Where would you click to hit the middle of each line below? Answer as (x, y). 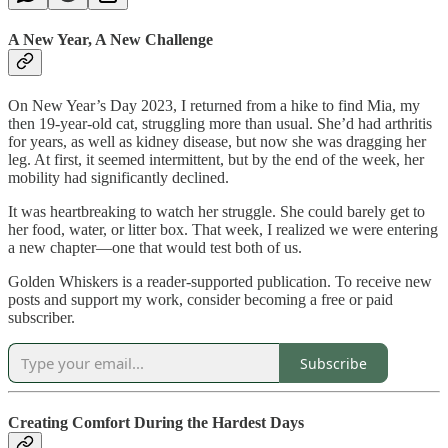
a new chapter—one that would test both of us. (155, 248)
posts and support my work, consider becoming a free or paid (200, 300)
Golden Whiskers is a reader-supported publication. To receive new (220, 282)
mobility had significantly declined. (118, 178)
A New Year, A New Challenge (110, 39)
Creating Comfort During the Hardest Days (156, 423)
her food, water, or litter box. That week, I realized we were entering (223, 230)
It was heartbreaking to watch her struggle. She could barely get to (216, 212)
